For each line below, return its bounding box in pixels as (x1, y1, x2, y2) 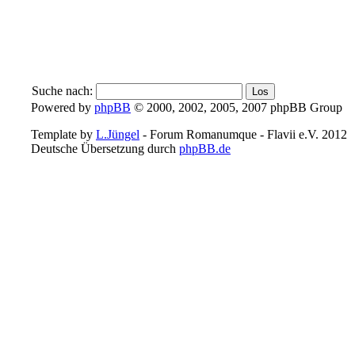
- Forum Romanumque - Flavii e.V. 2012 (139, 127, 347, 141)
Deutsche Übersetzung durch (31, 141, 179, 155)
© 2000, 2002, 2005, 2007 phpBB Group (131, 100, 342, 114)
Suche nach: (32, 83, 93, 97)
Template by (31, 127, 96, 141)
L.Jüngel (96, 127, 139, 141)
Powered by (31, 100, 94, 114)
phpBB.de (179, 141, 231, 155)
